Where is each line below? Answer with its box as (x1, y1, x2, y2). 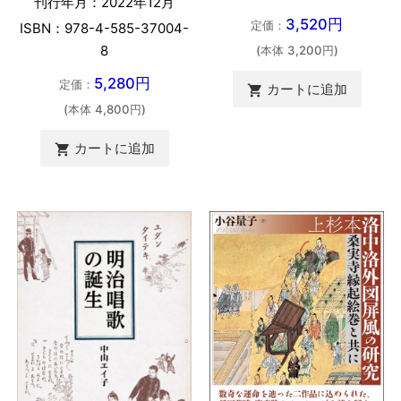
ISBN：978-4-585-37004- (20, 19, 189, 37)
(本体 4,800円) (63, 101, 146, 116)
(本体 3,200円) (255, 42, 338, 57)
